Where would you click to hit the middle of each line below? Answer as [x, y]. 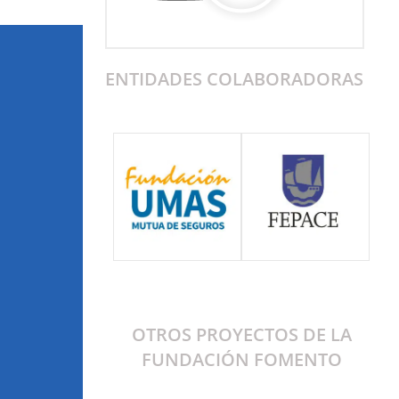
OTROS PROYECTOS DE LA [241, 334]
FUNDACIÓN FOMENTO [241, 359]
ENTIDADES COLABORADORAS [235, 78]
